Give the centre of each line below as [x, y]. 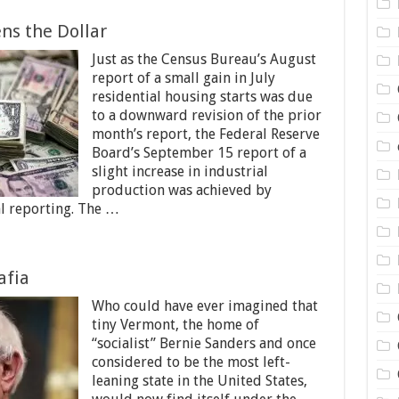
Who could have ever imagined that [204, 306]
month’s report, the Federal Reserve [205, 134]
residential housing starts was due [202, 97]
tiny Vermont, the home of [175, 325]
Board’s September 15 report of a [199, 153]
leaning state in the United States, [199, 381]
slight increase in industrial [179, 171]
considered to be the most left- [191, 362]
